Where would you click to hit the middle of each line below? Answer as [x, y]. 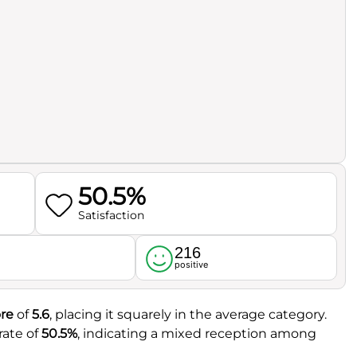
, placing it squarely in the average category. [188, 314]
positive [191, 264]
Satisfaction [111, 215]
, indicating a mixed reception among [197, 333]
